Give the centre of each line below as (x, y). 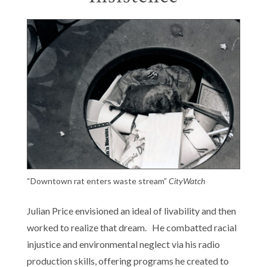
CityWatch (187, 181)
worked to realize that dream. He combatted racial (131, 227)
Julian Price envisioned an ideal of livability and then (131, 210)
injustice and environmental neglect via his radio (123, 244)
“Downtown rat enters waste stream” (97, 181)
